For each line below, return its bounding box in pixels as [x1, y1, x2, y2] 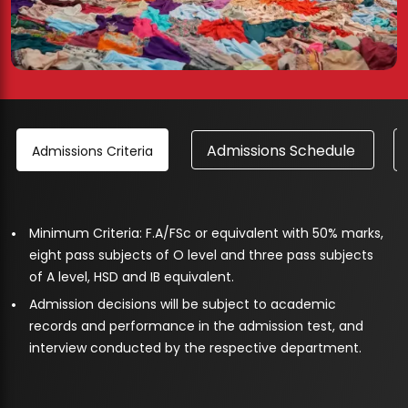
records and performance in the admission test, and [29, 317, 363, 336]
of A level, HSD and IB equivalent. [29, 268, 234, 287]
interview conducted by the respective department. [29, 339, 362, 358]
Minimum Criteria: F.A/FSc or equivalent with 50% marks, [29, 224, 383, 243]
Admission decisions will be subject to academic [29, 295, 336, 314]
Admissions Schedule [207, 140, 359, 162]
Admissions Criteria [32, 142, 153, 161]
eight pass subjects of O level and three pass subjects [29, 246, 373, 265]
